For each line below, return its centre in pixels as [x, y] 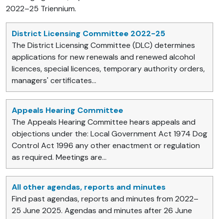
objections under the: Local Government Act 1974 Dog [109, 134]
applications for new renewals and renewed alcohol [103, 57]
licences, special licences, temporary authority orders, [108, 69]
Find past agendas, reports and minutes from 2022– [105, 199]
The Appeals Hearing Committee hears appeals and [104, 122]
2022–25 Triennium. [41, 9]
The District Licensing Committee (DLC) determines [103, 45]
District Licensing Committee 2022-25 [88, 34]
